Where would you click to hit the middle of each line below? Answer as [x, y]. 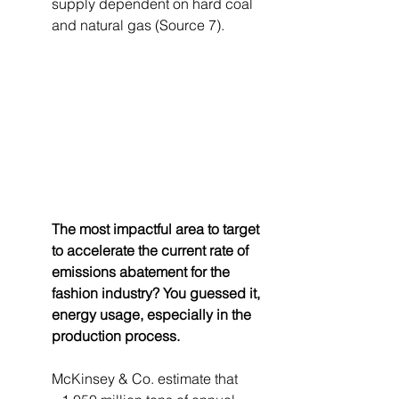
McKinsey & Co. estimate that [147, 379]
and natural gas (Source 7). [138, 24]
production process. [118, 336]
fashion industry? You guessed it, [158, 293]
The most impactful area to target [157, 229]
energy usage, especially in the [153, 315]
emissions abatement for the [142, 272]
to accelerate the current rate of [152, 251]
